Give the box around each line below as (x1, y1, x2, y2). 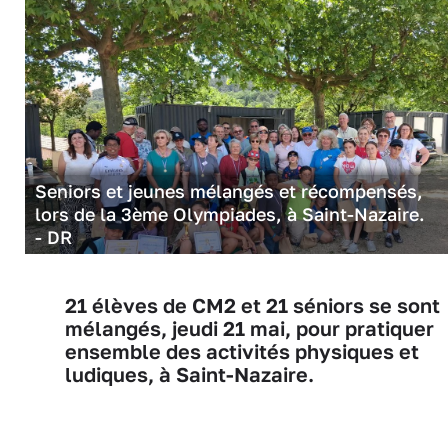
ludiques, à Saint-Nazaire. (65, 362, 314, 386)
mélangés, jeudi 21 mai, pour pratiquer (65, 316, 434, 340)
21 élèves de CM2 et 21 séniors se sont (65, 293, 440, 317)
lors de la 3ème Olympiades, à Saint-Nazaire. (35, 202, 430, 225)
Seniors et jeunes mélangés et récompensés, (35, 179, 423, 202)
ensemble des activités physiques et (65, 339, 419, 363)
